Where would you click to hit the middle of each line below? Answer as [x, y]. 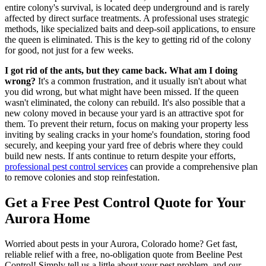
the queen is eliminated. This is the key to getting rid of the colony [128, 39]
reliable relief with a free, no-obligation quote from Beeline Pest [123, 254]
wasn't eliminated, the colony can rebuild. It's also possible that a [125, 102]
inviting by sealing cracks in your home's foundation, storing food [127, 134]
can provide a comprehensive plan [193, 166]
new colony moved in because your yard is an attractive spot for [124, 113]
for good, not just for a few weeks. [69, 50]
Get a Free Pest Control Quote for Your [125, 202]
